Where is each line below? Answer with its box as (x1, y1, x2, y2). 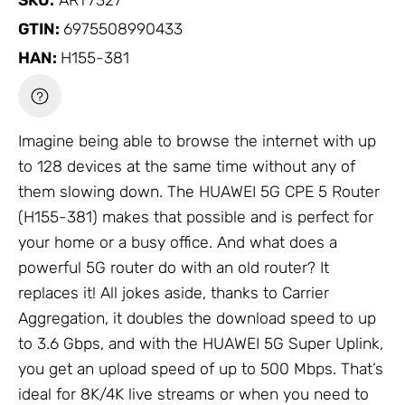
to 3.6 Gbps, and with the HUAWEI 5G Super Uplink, (18, 334, 383, 353)
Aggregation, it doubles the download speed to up (18, 308, 376, 327)
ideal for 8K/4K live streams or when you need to (18, 384, 369, 403)
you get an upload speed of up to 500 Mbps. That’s (18, 359, 383, 378)
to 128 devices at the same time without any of (18, 156, 355, 175)
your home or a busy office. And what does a (18, 232, 337, 251)
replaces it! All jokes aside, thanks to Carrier (18, 283, 329, 302)
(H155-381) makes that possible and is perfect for (18, 207, 373, 226)
